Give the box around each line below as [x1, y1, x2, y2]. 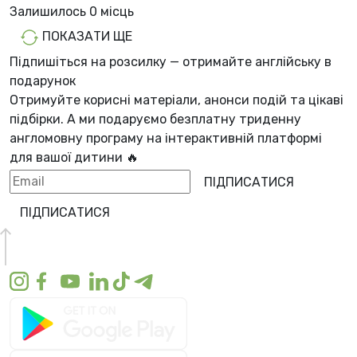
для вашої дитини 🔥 [10, 149, 139, 165]
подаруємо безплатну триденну [99, 111, 301, 127]
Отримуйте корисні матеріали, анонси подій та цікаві [10, 92, 343, 108]
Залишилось [10, 3, 89, 19]
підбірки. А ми [10, 111, 99, 127]
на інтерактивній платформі [143, 130, 322, 146]
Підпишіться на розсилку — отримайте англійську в [10, 53, 331, 69]
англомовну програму [10, 130, 143, 146]
